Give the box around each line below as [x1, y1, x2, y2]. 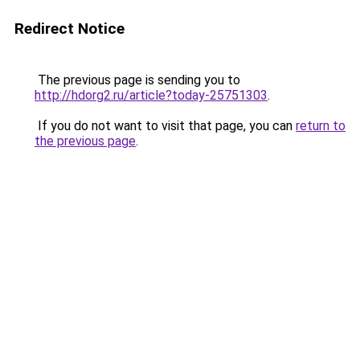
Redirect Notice [14, 19, 125, 38]
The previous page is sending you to [35, 72, 240, 88]
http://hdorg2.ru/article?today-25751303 [35, 88, 268, 103]
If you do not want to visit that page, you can [35, 118, 296, 133]
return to [296, 118, 346, 133]
